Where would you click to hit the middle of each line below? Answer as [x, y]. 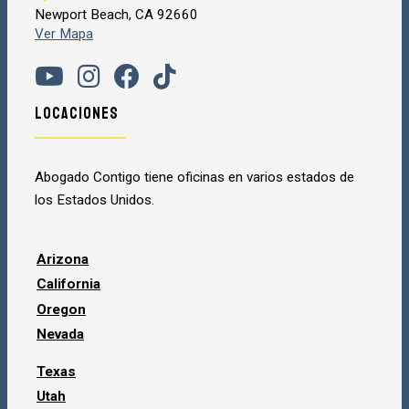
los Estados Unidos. [94, 200]
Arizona [63, 259]
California [68, 284]
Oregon [61, 309]
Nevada [60, 335]
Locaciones [77, 114]
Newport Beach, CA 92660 [116, 14]
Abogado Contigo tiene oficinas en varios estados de [194, 178]
